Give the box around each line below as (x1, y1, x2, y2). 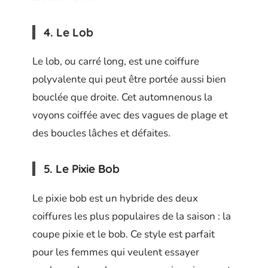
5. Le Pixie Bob (44, 162, 120, 176)
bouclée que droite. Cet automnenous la (32, 90, 212, 104)
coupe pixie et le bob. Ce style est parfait (32, 227, 215, 241)
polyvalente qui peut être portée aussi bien (32, 72, 226, 86)
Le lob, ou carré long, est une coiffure (32, 54, 199, 68)
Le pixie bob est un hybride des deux (32, 191, 198, 205)
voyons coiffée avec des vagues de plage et (32, 108, 228, 122)
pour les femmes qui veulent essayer (32, 245, 199, 259)
